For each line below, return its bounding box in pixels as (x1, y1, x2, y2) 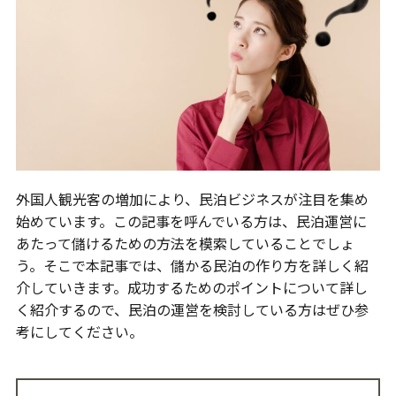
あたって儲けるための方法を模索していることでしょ (15, 232, 354, 255)
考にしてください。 (15, 321, 143, 343)
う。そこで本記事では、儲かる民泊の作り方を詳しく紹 (15, 255, 369, 277)
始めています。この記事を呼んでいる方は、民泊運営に (15, 210, 367, 232)
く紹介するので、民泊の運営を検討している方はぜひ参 (15, 299, 369, 321)
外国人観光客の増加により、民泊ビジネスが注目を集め (15, 188, 369, 210)
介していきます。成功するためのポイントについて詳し (15, 277, 368, 299)
